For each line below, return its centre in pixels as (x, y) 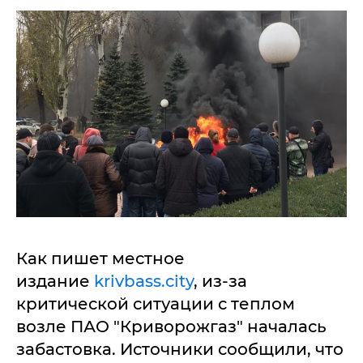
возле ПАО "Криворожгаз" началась (171, 327)
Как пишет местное (100, 258)
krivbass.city (144, 281)
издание (55, 281)
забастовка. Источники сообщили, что (180, 349)
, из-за (220, 281)
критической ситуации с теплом (156, 304)
